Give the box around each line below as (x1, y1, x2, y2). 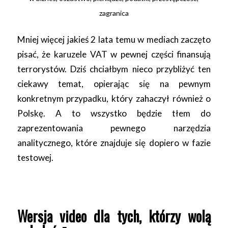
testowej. (17, 152, 53, 163)
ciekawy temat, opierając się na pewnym (17, 78, 211, 89)
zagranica (99, 9, 129, 18)
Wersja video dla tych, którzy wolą (17, 205, 211, 226)
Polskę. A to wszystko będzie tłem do (17, 107, 211, 119)
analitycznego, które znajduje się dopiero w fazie (17, 137, 211, 148)
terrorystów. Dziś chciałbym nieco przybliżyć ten (17, 63, 211, 74)
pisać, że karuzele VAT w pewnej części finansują (17, 48, 211, 60)
